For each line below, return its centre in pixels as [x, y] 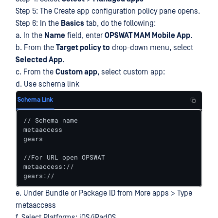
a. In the [30, 36]
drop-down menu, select [152, 48]
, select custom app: [131, 72]
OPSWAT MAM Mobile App [147, 36]
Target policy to [83, 48]
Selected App [39, 60]
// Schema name [51, 120]
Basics [73, 23]
